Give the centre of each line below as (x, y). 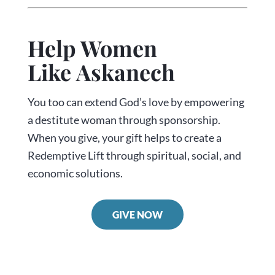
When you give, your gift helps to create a (124, 137)
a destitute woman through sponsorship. (124, 119)
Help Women (92, 48)
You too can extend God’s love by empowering (136, 102)
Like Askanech (101, 72)
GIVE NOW (137, 214)
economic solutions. (75, 173)
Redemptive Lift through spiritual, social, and (134, 155)
